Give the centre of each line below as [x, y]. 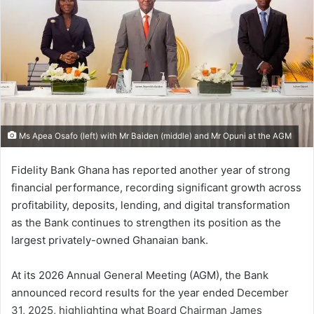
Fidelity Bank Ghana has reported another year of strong [151, 170]
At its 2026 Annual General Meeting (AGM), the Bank [140, 275]
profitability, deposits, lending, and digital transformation [151, 205]
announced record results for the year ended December [150, 292]
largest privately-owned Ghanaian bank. [110, 240]
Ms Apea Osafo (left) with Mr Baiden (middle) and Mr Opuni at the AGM [154, 136]
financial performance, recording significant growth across [156, 187]
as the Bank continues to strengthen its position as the [146, 222]
